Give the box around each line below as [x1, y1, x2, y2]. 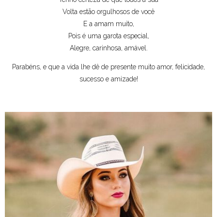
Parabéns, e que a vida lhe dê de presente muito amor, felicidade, [12, 63, 205, 71]
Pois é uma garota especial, [68, 32, 149, 40]
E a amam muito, [83, 20, 134, 28]
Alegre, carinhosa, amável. [69, 44, 148, 52]
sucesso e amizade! [79, 75, 138, 83]
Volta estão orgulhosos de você [62, 8, 155, 15]
